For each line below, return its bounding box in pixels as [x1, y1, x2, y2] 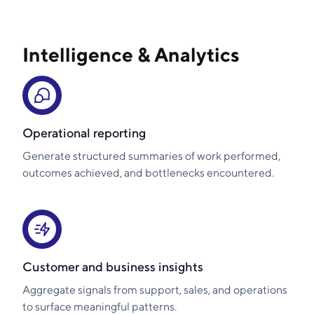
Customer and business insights [22, 259, 203, 274]
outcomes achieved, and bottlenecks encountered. [22, 165, 274, 179]
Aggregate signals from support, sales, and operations [22, 282, 287, 296]
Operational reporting [22, 125, 146, 140]
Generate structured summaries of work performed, [22, 149, 280, 163]
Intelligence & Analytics [22, 42, 240, 66]
